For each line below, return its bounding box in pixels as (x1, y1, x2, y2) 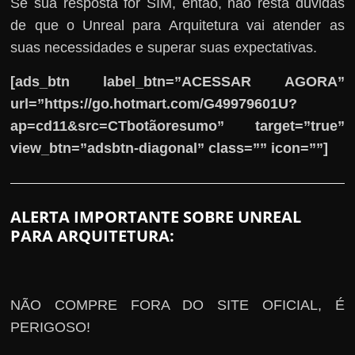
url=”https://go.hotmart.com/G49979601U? (10, 95, 298, 112)
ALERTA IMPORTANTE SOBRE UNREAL (10, 205, 302, 227)
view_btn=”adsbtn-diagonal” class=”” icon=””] (10, 139, 329, 156)
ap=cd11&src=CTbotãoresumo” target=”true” (10, 117, 345, 134)
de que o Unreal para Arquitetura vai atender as (10, 17, 345, 33)
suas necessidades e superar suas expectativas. (10, 39, 318, 55)
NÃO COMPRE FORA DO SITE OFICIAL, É (10, 296, 345, 313)
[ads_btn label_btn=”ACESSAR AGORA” (10, 73, 345, 90)
